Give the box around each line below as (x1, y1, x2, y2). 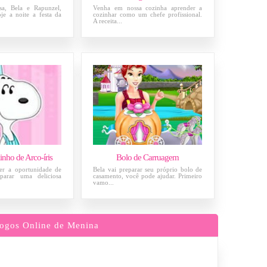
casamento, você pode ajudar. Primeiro (93, 172, 203, 179)
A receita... (93, 17, 123, 24)
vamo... (93, 178, 114, 186)
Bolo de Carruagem (116, 152, 179, 162)
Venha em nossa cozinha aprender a (93, 4, 203, 11)
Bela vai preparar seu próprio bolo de (93, 165, 203, 173)
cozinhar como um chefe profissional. (93, 10, 203, 18)
